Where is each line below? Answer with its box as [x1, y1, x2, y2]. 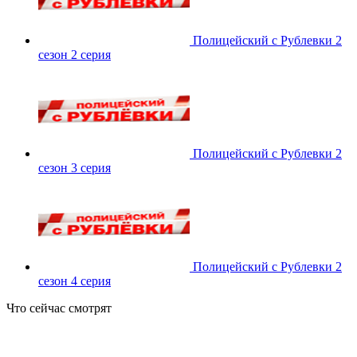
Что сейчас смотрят [6, 300, 112, 315]
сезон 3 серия [38, 160, 111, 175]
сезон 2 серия [38, 47, 111, 61]
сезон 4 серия [38, 273, 111, 288]
